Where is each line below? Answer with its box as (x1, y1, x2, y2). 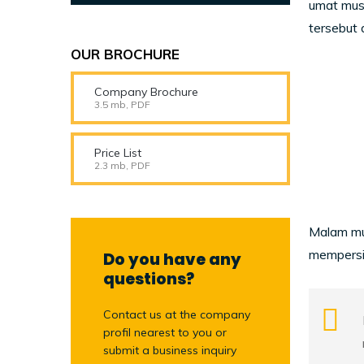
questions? (103, 268, 194, 290)
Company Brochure (94, 84, 198, 99)
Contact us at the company (103, 307, 250, 322)
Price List (94, 145, 141, 160)
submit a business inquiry (103, 343, 236, 357)
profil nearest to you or (103, 325, 227, 340)
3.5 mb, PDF (94, 98, 150, 110)
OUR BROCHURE (71, 45, 180, 63)
